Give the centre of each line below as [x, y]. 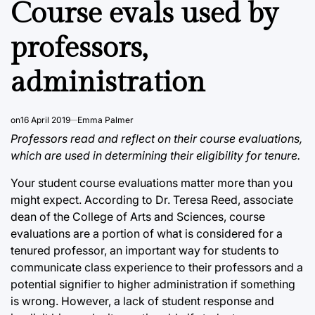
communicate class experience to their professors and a [157, 267]
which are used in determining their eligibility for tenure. [155, 155]
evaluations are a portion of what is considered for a [147, 233]
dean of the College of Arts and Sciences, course [138, 216]
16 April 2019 [45, 120]
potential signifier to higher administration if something [153, 284]
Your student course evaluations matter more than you [152, 182]
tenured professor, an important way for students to [145, 250]
